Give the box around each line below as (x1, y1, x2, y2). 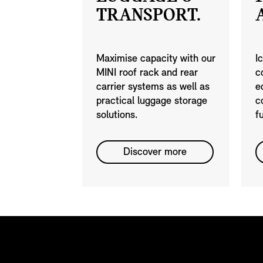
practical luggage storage (96, 96, 207, 107)
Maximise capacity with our (96, 53, 215, 65)
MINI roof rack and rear (96, 68, 198, 79)
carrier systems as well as (96, 82, 210, 93)
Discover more (123, 147, 187, 159)
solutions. (96, 110, 138, 122)
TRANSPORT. (96, 6, 201, 26)
